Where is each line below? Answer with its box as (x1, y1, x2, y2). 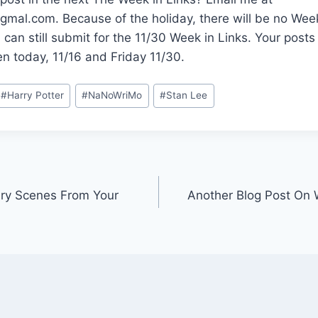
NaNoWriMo (88, 89, 143, 102)
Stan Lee (166, 89, 208, 102)
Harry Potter (7, 89, 65, 102)
